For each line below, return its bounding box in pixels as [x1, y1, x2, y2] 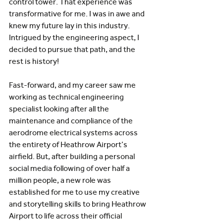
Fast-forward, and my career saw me [9, 80, 137, 90]
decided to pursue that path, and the [9, 45, 137, 54]
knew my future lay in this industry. [9, 21, 131, 30]
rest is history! [9, 56, 60, 66]
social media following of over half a [9, 164, 131, 173]
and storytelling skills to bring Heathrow [9, 199, 148, 209]
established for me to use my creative [9, 187, 141, 197]
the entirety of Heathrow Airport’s [9, 140, 129, 149]
